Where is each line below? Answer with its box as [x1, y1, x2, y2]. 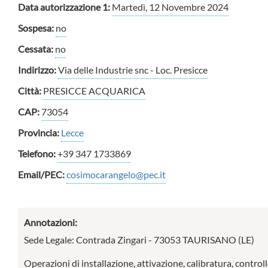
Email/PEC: [18, 169, 66, 180]
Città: [18, 85, 43, 96]
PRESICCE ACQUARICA [43, 85, 145, 96]
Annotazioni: [24, 217, 79, 228]
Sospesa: [18, 22, 56, 33]
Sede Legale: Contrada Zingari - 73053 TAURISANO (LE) [24, 234, 254, 245]
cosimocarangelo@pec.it [66, 169, 166, 180]
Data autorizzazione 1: [18, 1, 112, 13]
